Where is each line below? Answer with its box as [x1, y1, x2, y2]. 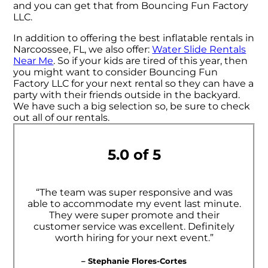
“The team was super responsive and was [35, 186, 233, 198]
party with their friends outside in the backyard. [13, 89, 240, 101]
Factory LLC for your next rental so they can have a [13, 78, 254, 90]
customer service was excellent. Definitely [33, 220, 234, 232]
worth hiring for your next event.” [54, 232, 214, 243]
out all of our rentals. [13, 112, 110, 124]
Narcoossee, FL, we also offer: [13, 44, 153, 56]
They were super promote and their [48, 209, 220, 221]
